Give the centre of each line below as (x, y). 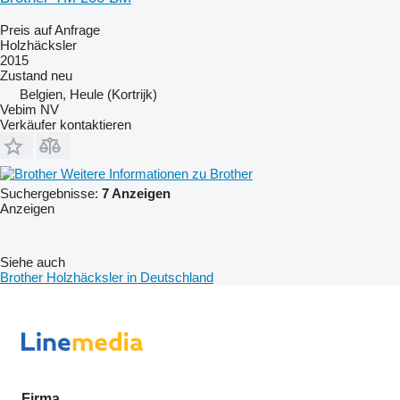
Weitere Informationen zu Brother (157, 173)
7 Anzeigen (136, 193)
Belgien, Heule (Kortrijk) (88, 94)
